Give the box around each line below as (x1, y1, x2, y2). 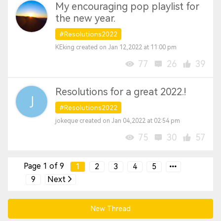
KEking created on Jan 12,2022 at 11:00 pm (55, 44, 177, 51)
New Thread (90, 205, 131, 213)
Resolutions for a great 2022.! (55, 86, 186, 98)
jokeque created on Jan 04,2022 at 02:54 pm (55, 117, 180, 124)
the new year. (55, 12, 115, 24)
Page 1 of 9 (24, 161, 64, 171)
